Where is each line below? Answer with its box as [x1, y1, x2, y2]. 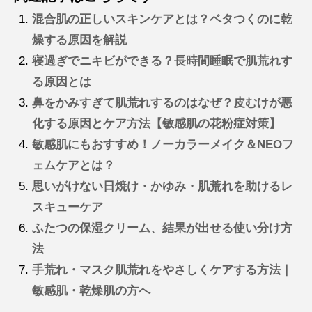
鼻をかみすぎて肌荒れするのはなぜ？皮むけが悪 [31, 96, 292, 110]
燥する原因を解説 [31, 33, 127, 47]
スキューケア [31, 201, 103, 214]
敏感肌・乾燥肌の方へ [31, 284, 150, 298]
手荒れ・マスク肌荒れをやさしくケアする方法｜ [31, 263, 292, 277]
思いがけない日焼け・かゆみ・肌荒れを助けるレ [31, 180, 292, 194]
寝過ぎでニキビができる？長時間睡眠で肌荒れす [31, 54, 292, 68]
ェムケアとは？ [31, 159, 115, 173]
